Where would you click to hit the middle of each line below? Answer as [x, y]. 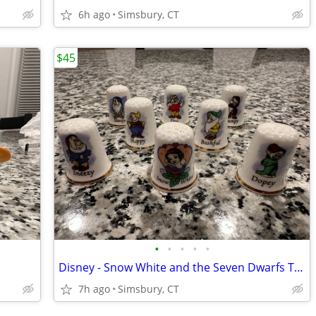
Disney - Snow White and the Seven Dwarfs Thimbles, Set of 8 [299, 267]
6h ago [94, 14]
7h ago [94, 289]
